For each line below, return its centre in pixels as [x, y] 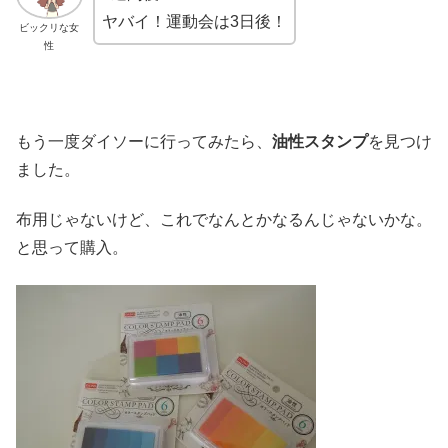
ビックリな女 [49, 28]
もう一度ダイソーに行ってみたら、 [144, 141]
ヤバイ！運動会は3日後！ [194, 21]
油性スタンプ [320, 141]
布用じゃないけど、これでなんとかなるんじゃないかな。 [224, 220]
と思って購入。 [72, 248]
